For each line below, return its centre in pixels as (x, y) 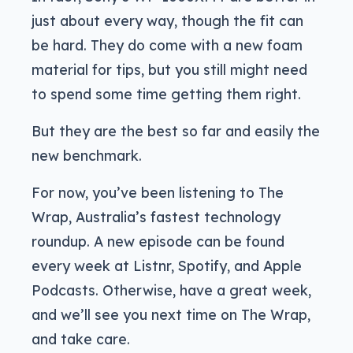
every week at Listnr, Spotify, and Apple (167, 265)
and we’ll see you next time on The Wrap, (171, 314)
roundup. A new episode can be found (158, 241)
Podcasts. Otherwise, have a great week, (171, 290)
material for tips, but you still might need (169, 69)
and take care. (81, 338)
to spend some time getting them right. (166, 93)
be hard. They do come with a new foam (167, 45)
